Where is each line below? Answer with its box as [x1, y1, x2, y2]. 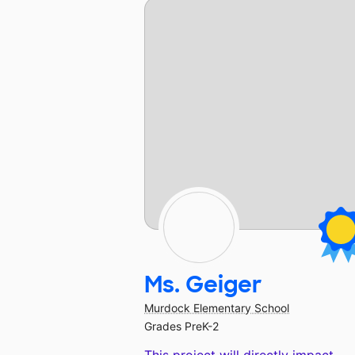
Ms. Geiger [144, 270, 262, 300]
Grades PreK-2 [144, 319, 219, 334]
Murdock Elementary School [144, 301, 289, 315]
